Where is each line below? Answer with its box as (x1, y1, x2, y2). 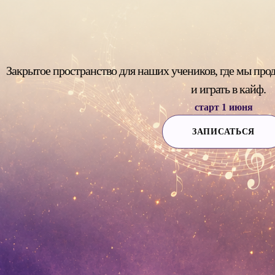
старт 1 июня (194, 102, 253, 112)
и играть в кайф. (191, 82, 266, 96)
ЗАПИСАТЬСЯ (192, 127, 255, 136)
